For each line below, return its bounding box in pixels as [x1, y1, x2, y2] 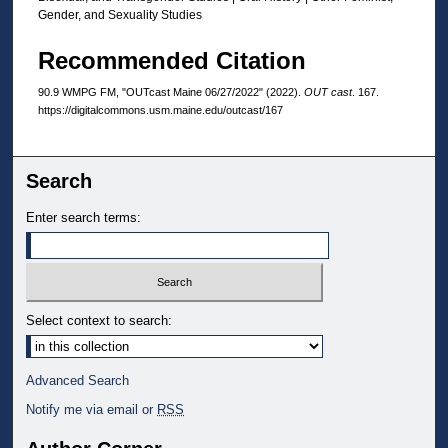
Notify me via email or [26, 401, 158, 417]
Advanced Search [26, 372, 130, 388]
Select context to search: [26, 312, 173, 328]
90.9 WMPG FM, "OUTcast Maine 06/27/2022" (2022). [38, 86, 304, 99]
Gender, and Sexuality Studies [38, 7, 202, 22]
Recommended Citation [38, 47, 306, 75]
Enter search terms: [26, 210, 142, 226]
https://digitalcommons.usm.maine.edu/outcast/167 [38, 104, 283, 117]
